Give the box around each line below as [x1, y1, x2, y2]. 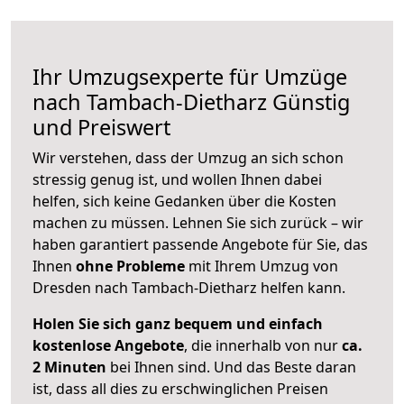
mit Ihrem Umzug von [185, 256, 338, 277]
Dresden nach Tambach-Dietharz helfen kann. [32, 278, 345, 298]
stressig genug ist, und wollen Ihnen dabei [32, 170, 322, 190]
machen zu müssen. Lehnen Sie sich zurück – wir [32, 213, 363, 234]
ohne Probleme [76, 256, 185, 277]
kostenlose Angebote [32, 335, 184, 356]
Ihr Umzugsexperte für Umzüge [32, 62, 347, 92]
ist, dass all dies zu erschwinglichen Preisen [32, 379, 328, 399]
